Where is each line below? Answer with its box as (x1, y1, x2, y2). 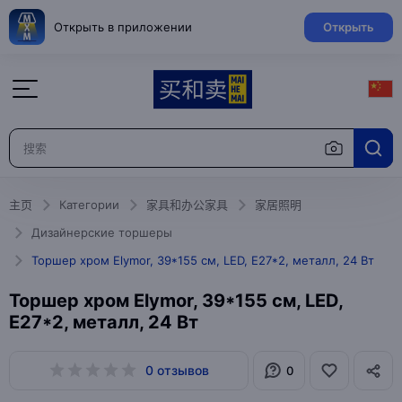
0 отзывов (145, 363, 209, 378)
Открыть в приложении (54, 19, 192, 34)
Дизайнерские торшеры (31, 225, 172, 240)
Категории (59, 197, 119, 212)
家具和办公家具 (146, 197, 228, 212)
